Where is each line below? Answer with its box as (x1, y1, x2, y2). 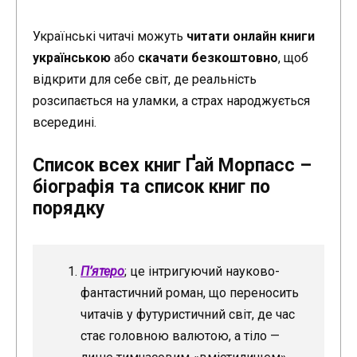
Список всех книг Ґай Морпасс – (33, 154, 312, 176)
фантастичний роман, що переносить (80, 284, 299, 300)
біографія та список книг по (33, 175, 270, 198)
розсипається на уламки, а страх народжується (33, 92, 310, 108)
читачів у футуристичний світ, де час (80, 306, 295, 322)
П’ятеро (80, 263, 124, 279)
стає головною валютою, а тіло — (80, 328, 280, 343)
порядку (33, 197, 105, 219)
